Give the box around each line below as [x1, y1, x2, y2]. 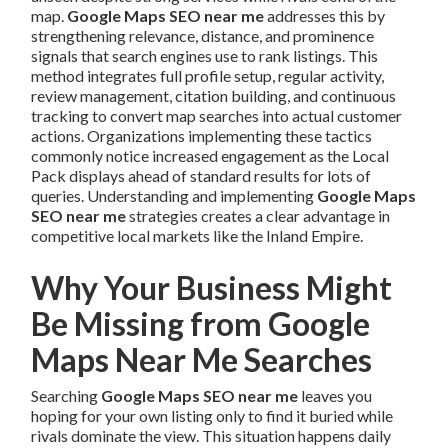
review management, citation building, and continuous [31, 86, 397, 106]
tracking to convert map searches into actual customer [31, 106, 403, 126]
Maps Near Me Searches [31, 340, 373, 380]
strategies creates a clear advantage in [126, 206, 391, 226]
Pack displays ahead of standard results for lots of [31, 166, 372, 186]
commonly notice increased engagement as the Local [31, 146, 390, 166]
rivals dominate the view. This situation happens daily [31, 426, 392, 446]
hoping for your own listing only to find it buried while [31, 406, 394, 426]
